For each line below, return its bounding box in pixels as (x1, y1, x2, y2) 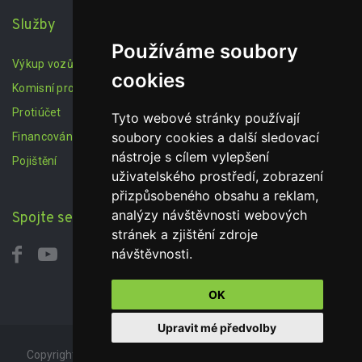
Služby (12, 16, 56, 35)
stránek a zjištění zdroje (111, 226, 258, 242)
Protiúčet (12, 106, 61, 119)
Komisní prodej (12, 82, 91, 95)
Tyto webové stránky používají (111, 110, 300, 126)
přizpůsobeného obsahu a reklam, (111, 187, 318, 204)
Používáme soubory (111, 40, 298, 63)
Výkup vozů (12, 57, 74, 70)
